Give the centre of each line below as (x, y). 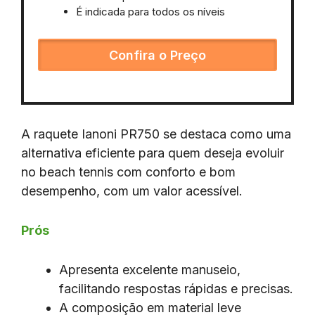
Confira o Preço (157, 55)
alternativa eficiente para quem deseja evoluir (153, 153)
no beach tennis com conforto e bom (128, 172)
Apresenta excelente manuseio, (150, 270)
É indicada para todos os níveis (152, 12)
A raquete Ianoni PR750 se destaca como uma (156, 134)
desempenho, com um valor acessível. (132, 191)
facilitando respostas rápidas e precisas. (176, 289)
